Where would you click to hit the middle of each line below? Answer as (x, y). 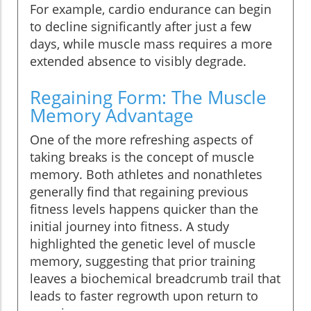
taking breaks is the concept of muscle (142, 157)
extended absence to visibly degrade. (138, 61)
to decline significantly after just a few (141, 27)
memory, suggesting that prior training (143, 261)
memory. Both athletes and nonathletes (146, 175)
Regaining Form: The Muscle (148, 98)
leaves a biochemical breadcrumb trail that (155, 279)
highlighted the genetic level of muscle (143, 244)
